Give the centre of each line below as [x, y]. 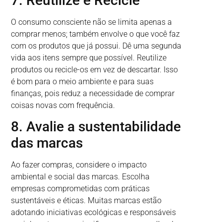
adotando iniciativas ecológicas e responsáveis [94, 213]
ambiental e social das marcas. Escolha [81, 177]
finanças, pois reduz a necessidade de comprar [93, 93]
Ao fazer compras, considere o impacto [79, 165]
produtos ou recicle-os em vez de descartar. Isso [95, 69]
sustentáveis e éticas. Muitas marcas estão [86, 201]
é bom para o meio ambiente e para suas [83, 81]
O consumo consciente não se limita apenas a [92, 22]
